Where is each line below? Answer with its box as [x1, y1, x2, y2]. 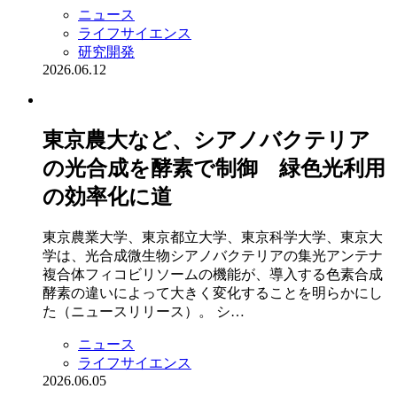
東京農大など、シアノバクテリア [43, 128, 370, 152]
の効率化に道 [43, 184, 172, 208]
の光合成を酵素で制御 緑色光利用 [43, 156, 385, 180]
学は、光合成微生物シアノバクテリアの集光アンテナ [43, 247, 383, 263]
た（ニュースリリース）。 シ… [43, 303, 245, 319]
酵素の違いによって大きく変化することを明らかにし [43, 284, 383, 300]
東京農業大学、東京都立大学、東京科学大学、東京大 [43, 229, 383, 245]
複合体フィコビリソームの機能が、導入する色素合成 [43, 266, 383, 282]
